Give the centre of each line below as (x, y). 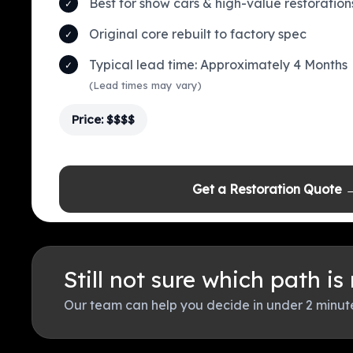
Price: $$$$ (103, 120)
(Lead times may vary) (145, 85)
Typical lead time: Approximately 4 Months (218, 65)
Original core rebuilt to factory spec (198, 34)
